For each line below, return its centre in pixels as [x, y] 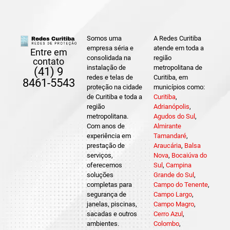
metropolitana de [178, 68]
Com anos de [106, 126]
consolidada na [109, 58]
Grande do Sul [174, 175]
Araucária [167, 146]
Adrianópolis [171, 107]
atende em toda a [178, 48]
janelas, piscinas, [112, 204]
